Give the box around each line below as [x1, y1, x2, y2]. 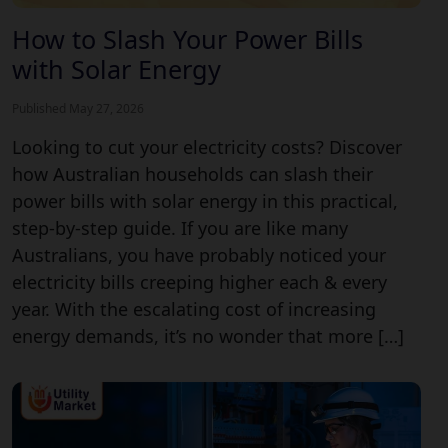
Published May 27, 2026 [12, 100, 144, 118]
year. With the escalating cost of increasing [12, 297, 376, 322]
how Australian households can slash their [12, 162, 373, 187]
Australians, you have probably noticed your [12, 243, 386, 268]
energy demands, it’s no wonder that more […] [12, 324, 404, 349]
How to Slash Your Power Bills [12, 22, 363, 57]
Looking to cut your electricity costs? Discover [12, 135, 402, 160]
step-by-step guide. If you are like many [12, 216, 348, 241]
